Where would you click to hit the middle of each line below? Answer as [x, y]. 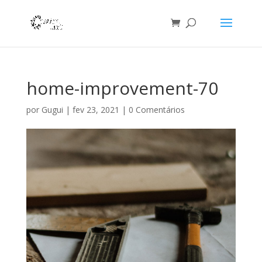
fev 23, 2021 [96, 110]
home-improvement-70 [122, 88]
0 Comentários [156, 110]
